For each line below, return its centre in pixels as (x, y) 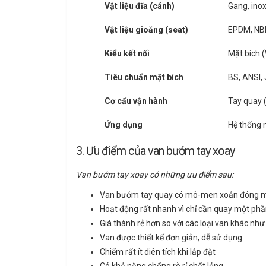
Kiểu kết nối (127, 54)
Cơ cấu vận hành (136, 101)
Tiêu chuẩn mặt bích (144, 77)
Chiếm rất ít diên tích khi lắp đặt (158, 252)
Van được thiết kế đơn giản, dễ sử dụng (171, 238)
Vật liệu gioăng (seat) (146, 30)
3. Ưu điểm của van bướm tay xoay (155, 151)
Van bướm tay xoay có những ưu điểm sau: (155, 175)
